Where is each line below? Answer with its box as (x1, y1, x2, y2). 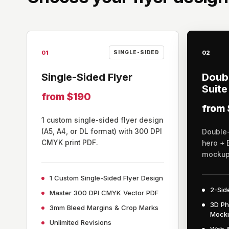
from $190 (41, 90, 91, 103)
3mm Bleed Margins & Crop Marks (50, 203, 158, 212)
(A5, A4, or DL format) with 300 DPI (41, 127, 162, 135)
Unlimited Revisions (50, 218, 111, 226)
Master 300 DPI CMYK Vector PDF (50, 189, 158, 197)
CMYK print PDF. (41, 139, 98, 147)
